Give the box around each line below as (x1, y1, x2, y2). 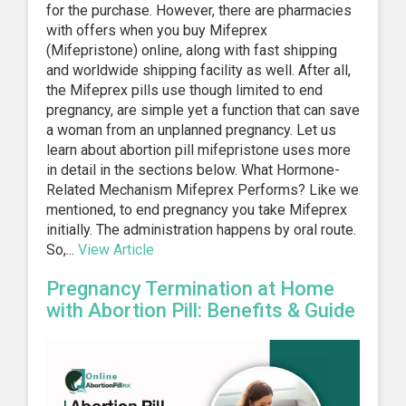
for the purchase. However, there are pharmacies (46, 2, 352, 20)
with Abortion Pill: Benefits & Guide (46, 299, 355, 323)
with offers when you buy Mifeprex (46, 22, 267, 40)
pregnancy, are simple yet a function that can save (46, 101, 360, 120)
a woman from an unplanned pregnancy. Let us (46, 121, 336, 140)
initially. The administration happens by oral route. (46, 221, 356, 239)
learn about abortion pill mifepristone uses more (46, 141, 351, 159)
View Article (78, 241, 154, 259)
